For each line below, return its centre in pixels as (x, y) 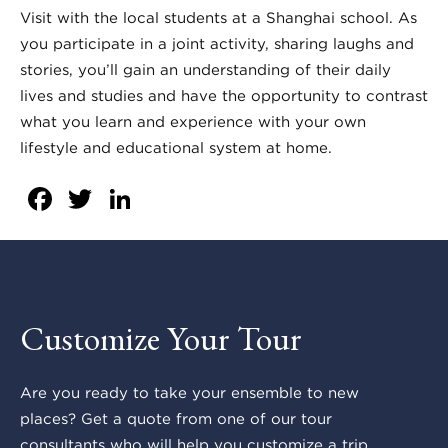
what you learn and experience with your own (193, 121)
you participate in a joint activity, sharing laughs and (217, 43)
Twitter (154, 199)
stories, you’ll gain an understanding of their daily (205, 69)
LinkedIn (204, 199)
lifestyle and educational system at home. (176, 147)
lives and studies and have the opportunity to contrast (224, 95)
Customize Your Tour (161, 338)
